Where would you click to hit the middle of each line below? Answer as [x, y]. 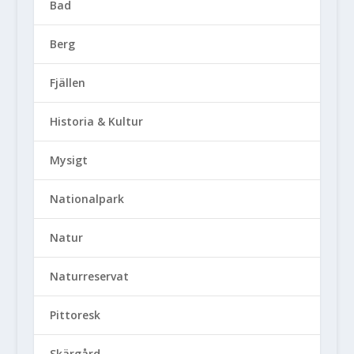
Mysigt [68, 160]
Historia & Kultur [96, 122]
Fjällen [67, 83]
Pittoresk [75, 315]
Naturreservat [89, 277]
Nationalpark [87, 199]
